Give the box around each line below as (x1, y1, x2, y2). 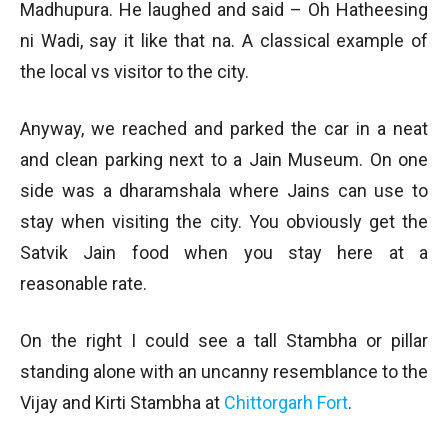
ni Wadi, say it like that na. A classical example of (20, 30, 428, 51)
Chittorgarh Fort (224, 392, 348, 413)
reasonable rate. (20, 273, 147, 294)
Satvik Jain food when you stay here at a (20, 242, 428, 263)
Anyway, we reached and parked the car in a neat (20, 118, 428, 139)
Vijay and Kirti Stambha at (20, 392, 224, 413)
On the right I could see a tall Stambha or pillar (20, 330, 428, 351)
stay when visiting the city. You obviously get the (20, 211, 428, 232)
